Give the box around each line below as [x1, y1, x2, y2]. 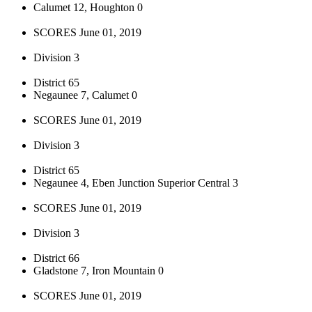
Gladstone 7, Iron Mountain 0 [33, 264, 164, 276]
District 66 [33, 251, 79, 264]
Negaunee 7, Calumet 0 [33, 88, 137, 101]
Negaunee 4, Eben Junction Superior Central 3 [33, 176, 238, 189]
